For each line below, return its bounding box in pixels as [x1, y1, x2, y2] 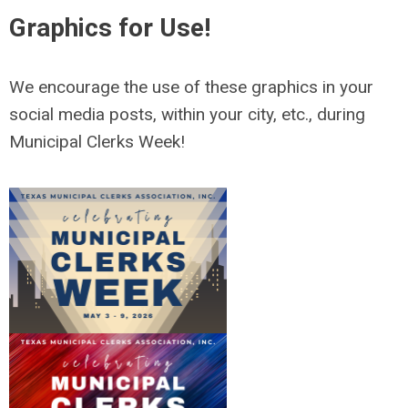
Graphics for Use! [9, 13, 210, 44]
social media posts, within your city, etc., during [9, 104, 365, 126]
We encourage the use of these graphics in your [9, 76, 373, 98]
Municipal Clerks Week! [9, 131, 185, 153]
